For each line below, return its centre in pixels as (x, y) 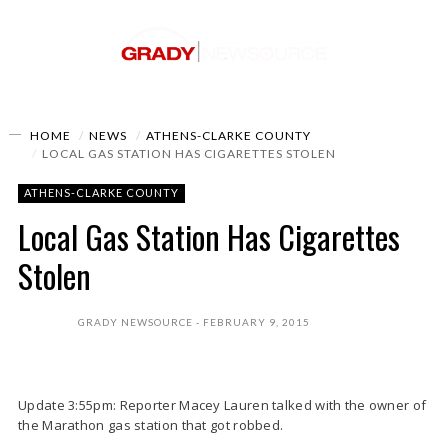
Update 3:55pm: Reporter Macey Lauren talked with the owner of (222, 405)
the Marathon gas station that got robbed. (151, 425)
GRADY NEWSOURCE (135, 322)
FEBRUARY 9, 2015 (256, 322)
